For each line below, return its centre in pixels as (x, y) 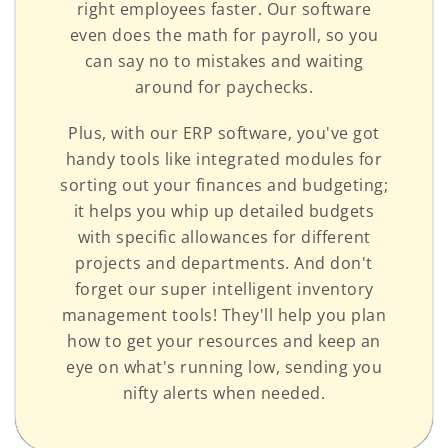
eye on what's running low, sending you (224, 366)
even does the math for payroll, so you (224, 34)
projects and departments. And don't (224, 262)
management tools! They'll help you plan (224, 314)
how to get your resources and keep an (224, 340)
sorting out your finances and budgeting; (224, 184)
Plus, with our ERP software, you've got (224, 132)
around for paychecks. (224, 86)
